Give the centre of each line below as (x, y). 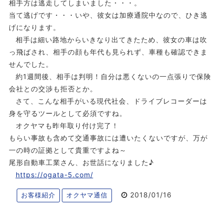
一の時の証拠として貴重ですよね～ (68, 150)
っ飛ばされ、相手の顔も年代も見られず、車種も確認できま (108, 52)
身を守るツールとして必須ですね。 (68, 113)
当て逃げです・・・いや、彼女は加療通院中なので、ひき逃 (108, 15)
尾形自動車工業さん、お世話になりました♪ (81, 162)
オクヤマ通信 (87, 195)
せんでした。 (31, 64)
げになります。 (34, 27)
